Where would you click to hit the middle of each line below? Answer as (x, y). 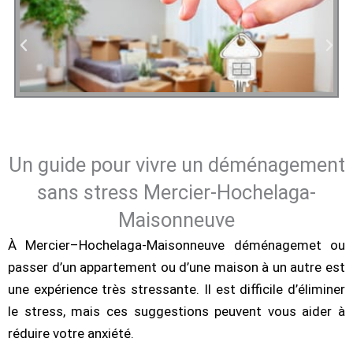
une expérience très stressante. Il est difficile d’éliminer (176, 290)
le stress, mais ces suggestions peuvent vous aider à (176, 312)
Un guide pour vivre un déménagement (176, 165)
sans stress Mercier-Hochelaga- (176, 193)
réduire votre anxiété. (71, 334)
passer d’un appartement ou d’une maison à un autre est (176, 268)
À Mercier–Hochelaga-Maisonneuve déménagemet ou (176, 245)
